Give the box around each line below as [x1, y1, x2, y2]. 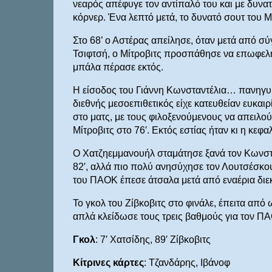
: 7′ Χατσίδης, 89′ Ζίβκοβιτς [95, 234, 211, 245]
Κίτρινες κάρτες [72, 257, 144, 268]
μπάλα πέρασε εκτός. [72, 62, 163, 73]
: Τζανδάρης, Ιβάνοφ [143, 257, 230, 268]
